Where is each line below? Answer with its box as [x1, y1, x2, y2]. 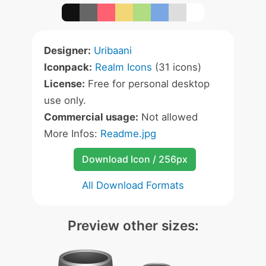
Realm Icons [95, 61, 152, 73]
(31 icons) [152, 61, 201, 73]
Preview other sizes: [67, 217, 199, 233]
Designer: [44, 45, 91, 56]
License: [44, 78, 85, 90]
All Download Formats [82, 179, 184, 191]
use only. [44, 94, 86, 106]
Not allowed [138, 111, 198, 123]
